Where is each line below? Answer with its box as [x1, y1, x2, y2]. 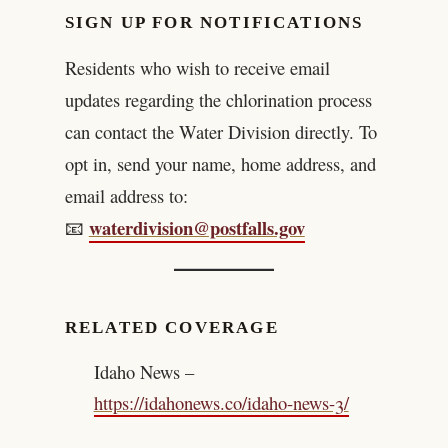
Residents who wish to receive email [64, 55, 330, 81]
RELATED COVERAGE [64, 317, 279, 337]
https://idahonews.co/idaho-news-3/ [93, 390, 349, 416]
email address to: [64, 183, 188, 209]
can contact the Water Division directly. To [64, 119, 377, 145]
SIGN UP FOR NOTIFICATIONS [64, 13, 364, 33]
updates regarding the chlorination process [64, 87, 372, 113]
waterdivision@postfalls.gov [88, 214, 305, 242]
